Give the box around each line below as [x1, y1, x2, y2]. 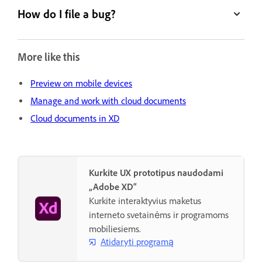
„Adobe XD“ [89, 181, 137, 193]
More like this [18, 50, 80, 64]
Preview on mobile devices [30, 78, 132, 89]
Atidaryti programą [101, 236, 174, 248]
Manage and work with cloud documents [30, 95, 186, 107]
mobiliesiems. [89, 223, 141, 235]
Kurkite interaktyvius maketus [89, 195, 201, 207]
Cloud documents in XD [30, 113, 119, 125]
